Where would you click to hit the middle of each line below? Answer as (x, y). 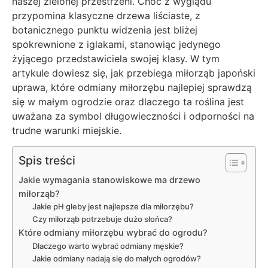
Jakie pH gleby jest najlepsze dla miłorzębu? (113, 207)
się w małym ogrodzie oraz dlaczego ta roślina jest (128, 102)
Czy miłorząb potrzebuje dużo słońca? (102, 219)
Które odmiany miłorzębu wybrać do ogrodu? (113, 233)
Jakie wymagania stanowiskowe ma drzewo (109, 180)
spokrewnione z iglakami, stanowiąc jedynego (116, 44)
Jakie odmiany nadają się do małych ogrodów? (116, 259)
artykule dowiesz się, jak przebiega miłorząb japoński (134, 73)
